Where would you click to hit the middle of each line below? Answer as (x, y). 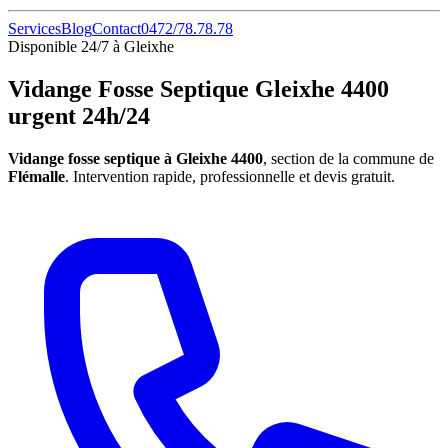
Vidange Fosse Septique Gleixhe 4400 (198, 88)
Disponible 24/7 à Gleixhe (91, 46)
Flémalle (36, 176)
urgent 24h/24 (79, 115)
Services (34, 28)
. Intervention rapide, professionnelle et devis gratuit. (230, 176)
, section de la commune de (348, 158)
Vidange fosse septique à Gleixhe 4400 (135, 158)
